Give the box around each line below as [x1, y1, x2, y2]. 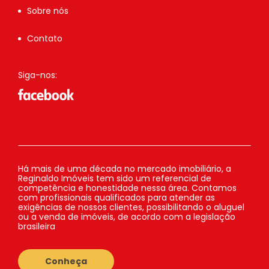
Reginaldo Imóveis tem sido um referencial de [18, 172, 211, 185]
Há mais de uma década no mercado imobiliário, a [18, 163, 231, 175]
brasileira [18, 220, 55, 233]
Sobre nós [27, 5, 68, 17]
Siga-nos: [18, 69, 57, 82]
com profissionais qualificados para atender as [18, 192, 215, 204]
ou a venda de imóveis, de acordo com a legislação [18, 211, 235, 223]
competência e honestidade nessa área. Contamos [18, 182, 237, 195]
